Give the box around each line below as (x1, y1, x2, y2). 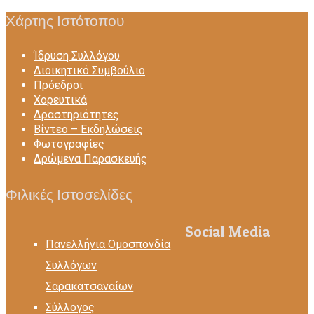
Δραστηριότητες (34, 108, 119, 122)
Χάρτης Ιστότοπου (6, 11, 124, 29)
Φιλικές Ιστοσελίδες (6, 186, 132, 204)
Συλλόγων (46, 259, 97, 273)
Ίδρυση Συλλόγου (34, 49, 120, 63)
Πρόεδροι (34, 78, 83, 93)
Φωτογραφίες (34, 137, 104, 151)
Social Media (184, 223, 271, 241)
